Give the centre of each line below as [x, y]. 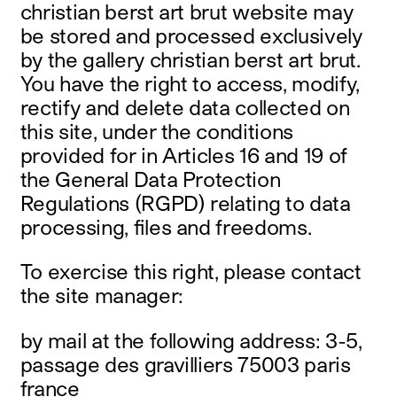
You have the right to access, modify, [190, 83]
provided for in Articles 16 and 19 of [183, 155]
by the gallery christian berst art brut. [190, 59]
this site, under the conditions [156, 131]
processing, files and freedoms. [166, 226]
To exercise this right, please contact [191, 272]
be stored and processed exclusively [191, 35]
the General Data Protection [150, 179]
